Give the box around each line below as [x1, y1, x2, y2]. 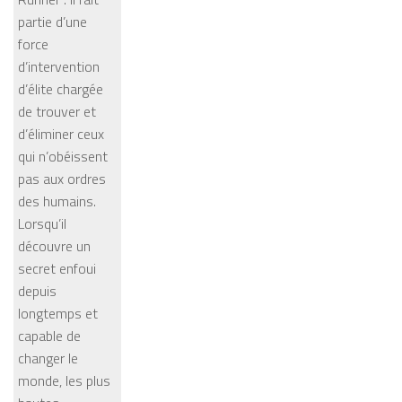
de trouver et [18, 100, 96, 122]
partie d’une [18, 11, 87, 32]
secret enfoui [18, 258, 96, 279]
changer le [18, 347, 78, 369]
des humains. [18, 190, 96, 212]
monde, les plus [18, 370, 110, 391]
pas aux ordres [18, 168, 106, 189]
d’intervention [18, 56, 100, 77]
